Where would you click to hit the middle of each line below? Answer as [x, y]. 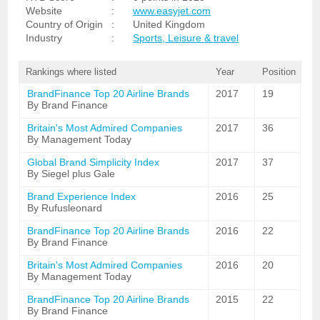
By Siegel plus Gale [71, 174]
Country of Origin [65, 24]
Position [279, 72]
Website [44, 11]
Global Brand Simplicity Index [94, 162]
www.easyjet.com [172, 11]
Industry [44, 38]
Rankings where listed [71, 72]
